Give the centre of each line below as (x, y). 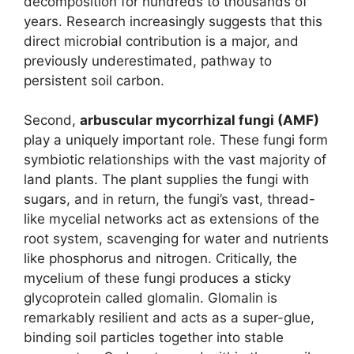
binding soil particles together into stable (154, 338)
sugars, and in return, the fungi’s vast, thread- (169, 200)
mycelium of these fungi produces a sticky (157, 279)
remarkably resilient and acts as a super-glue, (169, 318)
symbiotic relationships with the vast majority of (175, 160)
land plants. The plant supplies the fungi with (166, 180)
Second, (52, 121)
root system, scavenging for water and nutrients (176, 239)
